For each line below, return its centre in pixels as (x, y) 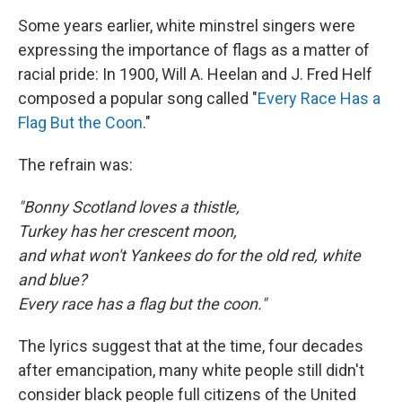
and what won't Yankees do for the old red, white (189, 256)
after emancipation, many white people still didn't (191, 371)
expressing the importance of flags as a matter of (194, 50)
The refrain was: (75, 165)
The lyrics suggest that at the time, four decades (191, 346)
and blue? (52, 280)
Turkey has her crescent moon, (127, 232)
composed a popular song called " (138, 99)
